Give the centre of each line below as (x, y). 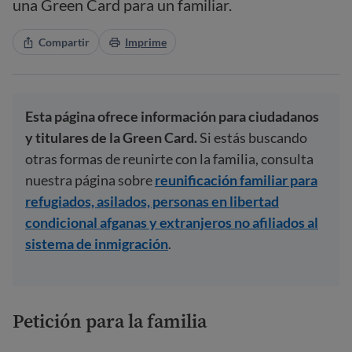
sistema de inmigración (97, 244)
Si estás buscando (253, 137)
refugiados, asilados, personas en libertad (152, 201)
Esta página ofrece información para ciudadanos (172, 116)
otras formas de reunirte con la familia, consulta (169, 159)
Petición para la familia (110, 321)
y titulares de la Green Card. (112, 137)
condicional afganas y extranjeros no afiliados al (172, 222)
